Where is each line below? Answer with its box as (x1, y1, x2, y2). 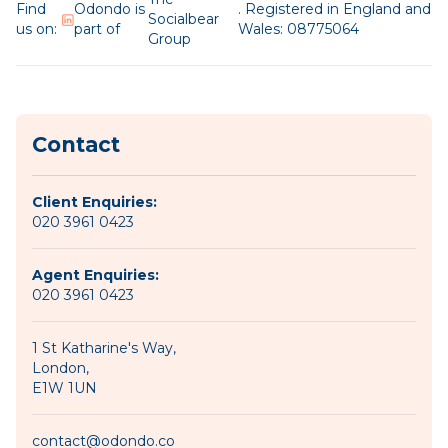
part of (73, 19, 120, 38)
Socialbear (147, 9, 219, 28)
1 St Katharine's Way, (32, 338, 176, 357)
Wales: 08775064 (238, 19, 360, 38)
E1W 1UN (32, 378, 97, 397)
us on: (16, 19, 57, 38)
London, (32, 358, 89, 377)
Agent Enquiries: (32, 265, 159, 284)
